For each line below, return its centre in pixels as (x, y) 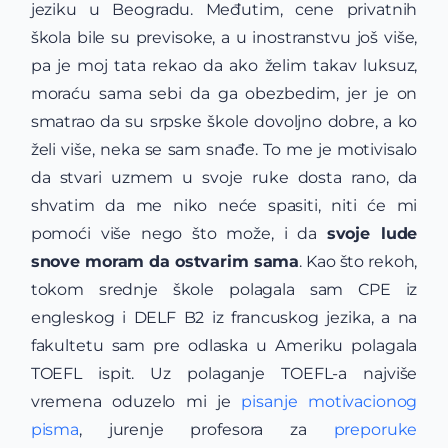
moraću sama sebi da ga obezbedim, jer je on (224, 93)
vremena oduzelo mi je (136, 401)
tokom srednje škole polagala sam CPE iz (224, 289)
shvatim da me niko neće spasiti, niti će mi (224, 205)
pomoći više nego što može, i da (178, 233)
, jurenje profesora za (206, 429)
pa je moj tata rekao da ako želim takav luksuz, (224, 65)
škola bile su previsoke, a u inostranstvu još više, (224, 37)
